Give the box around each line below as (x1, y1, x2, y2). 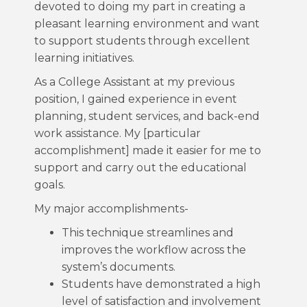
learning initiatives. (34, 51, 134, 64)
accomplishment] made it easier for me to (34, 144, 261, 157)
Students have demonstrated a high (62, 278, 260, 291)
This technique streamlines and (62, 226, 234, 239)
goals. (34, 178, 65, 191)
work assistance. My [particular (34, 127, 201, 140)
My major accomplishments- (34, 202, 188, 215)
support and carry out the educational (34, 161, 247, 174)
